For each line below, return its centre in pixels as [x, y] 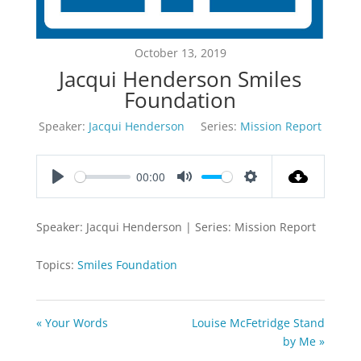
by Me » [304, 342]
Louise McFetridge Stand [259, 323]
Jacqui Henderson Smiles [180, 79]
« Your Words [72, 323]
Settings [272, 193]
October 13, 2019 [180, 53]
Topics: [55, 265]
